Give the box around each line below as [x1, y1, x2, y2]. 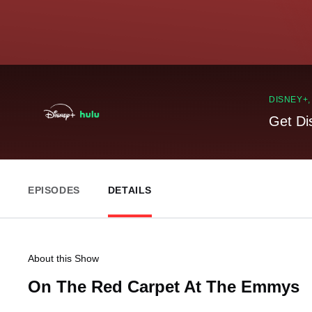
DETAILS [107, 185, 153, 196]
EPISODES [28, 185, 80, 196]
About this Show [28, 253, 99, 264]
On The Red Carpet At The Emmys [28, 277, 299, 296]
